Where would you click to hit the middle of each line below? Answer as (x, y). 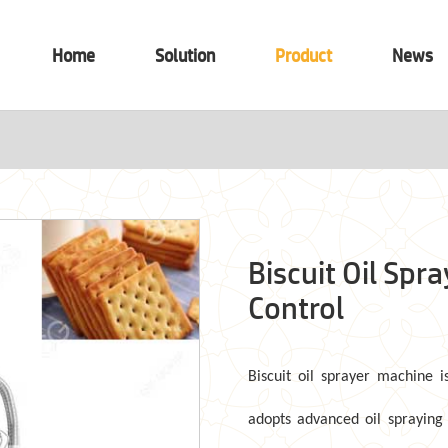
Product (303, 55)
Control (296, 307)
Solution (185, 55)
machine (409, 377)
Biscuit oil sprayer (313, 377)
